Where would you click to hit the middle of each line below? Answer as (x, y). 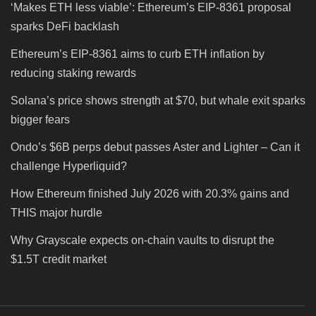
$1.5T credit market (59, 260)
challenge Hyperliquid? (69, 166)
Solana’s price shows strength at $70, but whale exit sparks (158, 101)
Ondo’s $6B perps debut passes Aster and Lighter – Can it (155, 147)
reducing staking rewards (73, 73)
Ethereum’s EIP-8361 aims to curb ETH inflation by (138, 54)
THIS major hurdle (56, 213)
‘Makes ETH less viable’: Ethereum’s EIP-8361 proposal (151, 8)
